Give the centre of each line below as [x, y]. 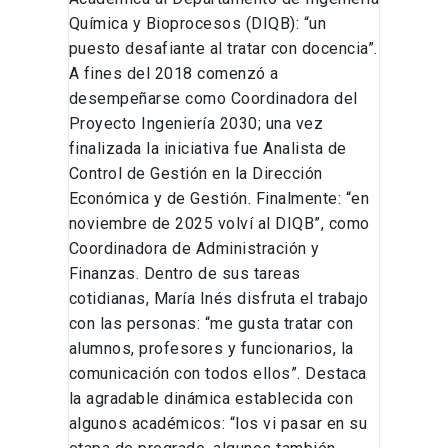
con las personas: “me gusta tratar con [211, 324]
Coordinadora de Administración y [194, 249]
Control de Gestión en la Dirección [195, 174]
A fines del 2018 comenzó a [173, 74]
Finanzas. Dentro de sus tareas [184, 274]
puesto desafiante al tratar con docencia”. [223, 49]
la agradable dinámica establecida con [211, 399]
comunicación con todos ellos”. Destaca [217, 374]
